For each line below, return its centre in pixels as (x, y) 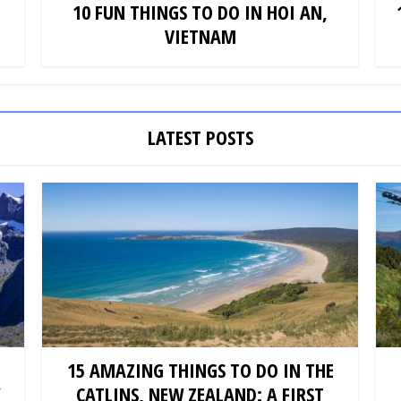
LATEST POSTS (200, 137)
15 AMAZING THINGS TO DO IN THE (200, 369)
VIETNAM (200, 36)
